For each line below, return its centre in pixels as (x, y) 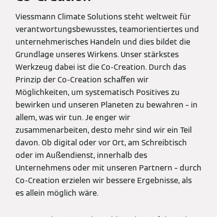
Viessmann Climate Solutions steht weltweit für (103, 16)
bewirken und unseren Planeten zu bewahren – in (107, 105)
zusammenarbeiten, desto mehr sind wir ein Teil (104, 130)
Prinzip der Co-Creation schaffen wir (82, 79)
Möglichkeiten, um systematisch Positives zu (98, 92)
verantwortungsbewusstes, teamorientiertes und (107, 29)
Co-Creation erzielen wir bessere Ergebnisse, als (104, 180)
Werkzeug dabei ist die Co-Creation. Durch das (101, 67)
